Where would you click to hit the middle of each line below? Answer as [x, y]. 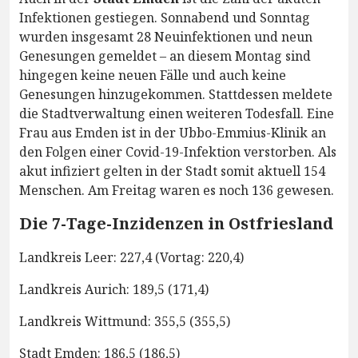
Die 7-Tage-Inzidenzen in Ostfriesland [176, 224]
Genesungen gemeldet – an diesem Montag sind [165, 56]
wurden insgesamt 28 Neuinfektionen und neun [166, 37]
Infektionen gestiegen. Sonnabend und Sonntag [165, 18]
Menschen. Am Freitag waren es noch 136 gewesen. [177, 191]
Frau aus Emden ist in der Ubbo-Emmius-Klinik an [173, 133]
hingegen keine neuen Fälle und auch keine [153, 76]
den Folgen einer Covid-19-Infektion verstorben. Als [178, 152]
